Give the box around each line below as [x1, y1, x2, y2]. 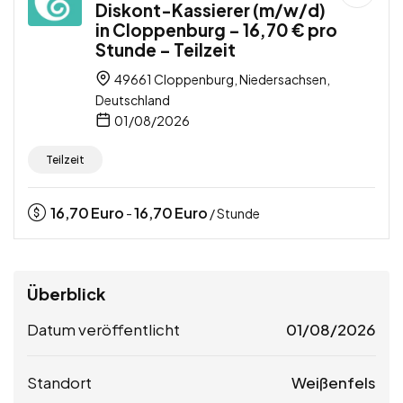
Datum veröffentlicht [27, 318, 180, 339]
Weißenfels [291, 372, 376, 392]
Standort [27, 372, 92, 392]
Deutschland [95, 91, 170, 108]
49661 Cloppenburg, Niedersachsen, [112, 70, 330, 87]
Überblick [27, 282, 105, 304]
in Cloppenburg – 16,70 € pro [95, 18, 337, 40]
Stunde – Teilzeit [95, 38, 236, 60]
